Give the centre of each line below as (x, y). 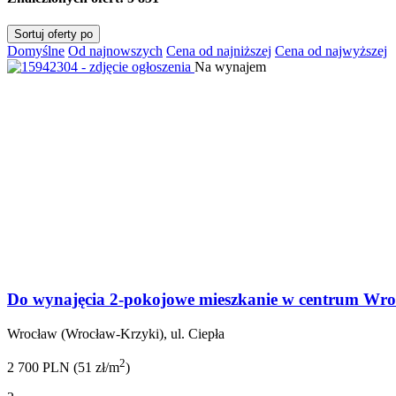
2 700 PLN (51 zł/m (63, 367)
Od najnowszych (115, 51)
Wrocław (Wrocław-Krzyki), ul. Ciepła (116, 333)
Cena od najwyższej (331, 51)
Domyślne (36, 51)
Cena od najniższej (219, 51)
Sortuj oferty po (53, 34)
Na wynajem (230, 67)
